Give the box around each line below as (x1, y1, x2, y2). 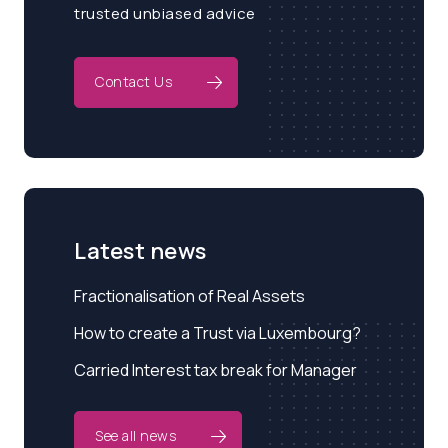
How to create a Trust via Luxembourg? (74, 322, 361, 344)
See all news (95, 426, 176, 445)
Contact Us (95, 72, 172, 91)
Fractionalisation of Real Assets (74, 285, 305, 307)
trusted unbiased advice (74, 3, 256, 24)
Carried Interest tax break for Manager (74, 359, 357, 381)
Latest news (74, 236, 207, 266)
